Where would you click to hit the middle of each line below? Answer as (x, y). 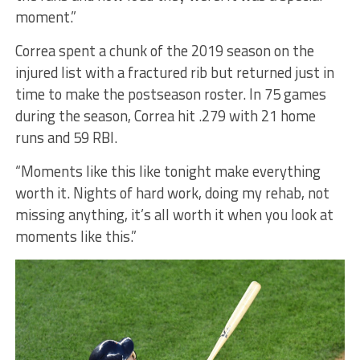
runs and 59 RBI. (67, 137)
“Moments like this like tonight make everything (168, 171)
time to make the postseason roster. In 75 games (170, 94)
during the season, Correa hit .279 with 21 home (165, 115)
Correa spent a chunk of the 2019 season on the (164, 50)
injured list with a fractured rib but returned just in (174, 72)
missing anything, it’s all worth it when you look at (174, 214)
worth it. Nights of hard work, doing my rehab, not (172, 192)
